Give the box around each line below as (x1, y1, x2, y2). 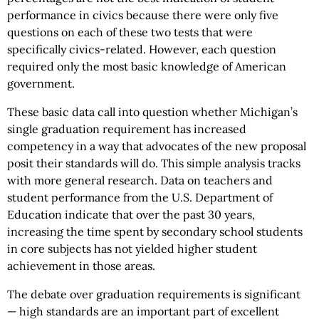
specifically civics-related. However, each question (7, 42, 276, 56)
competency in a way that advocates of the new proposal (7, 139, 306, 153)
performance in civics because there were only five (7, 8, 278, 22)
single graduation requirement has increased (7, 122, 246, 136)
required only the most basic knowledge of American (7, 59, 286, 73)
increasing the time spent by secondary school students (7, 224, 303, 239)
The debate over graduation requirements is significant (7, 287, 300, 301)
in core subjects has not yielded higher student (7, 241, 257, 256)
